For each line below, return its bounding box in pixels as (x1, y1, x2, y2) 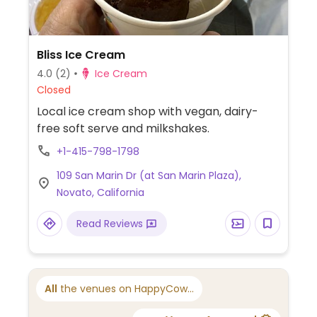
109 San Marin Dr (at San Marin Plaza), (56, 168, 241, 183)
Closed (36, 82, 71, 97)
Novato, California (56, 185, 144, 200)
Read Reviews (76, 216, 146, 231)
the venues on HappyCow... (57, 281, 194, 296)
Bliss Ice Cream (36, 46, 125, 63)
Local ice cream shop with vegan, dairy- (36, 103, 258, 120)
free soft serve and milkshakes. (36, 120, 209, 137)
